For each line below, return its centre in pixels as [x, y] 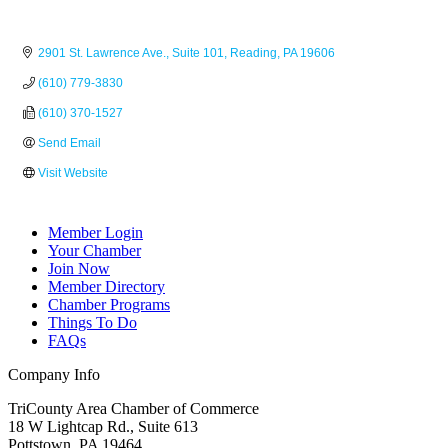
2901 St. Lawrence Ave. [102, 53]
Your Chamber [94, 251]
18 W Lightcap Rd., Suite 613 [103, 427]
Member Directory [106, 287]
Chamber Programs [109, 305]
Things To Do [92, 323]
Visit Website [73, 173]
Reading [253, 53]
